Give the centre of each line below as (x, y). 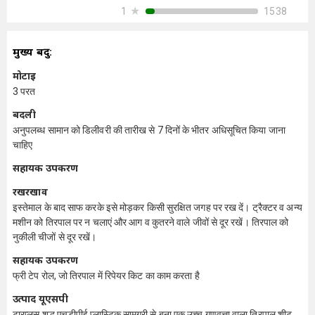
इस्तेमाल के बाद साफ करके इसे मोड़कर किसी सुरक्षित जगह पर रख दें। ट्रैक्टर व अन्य (157, 207)
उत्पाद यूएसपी (41, 299)
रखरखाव (30, 192)
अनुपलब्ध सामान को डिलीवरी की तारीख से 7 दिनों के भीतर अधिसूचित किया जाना (149, 130)
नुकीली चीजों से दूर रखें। (55, 237)
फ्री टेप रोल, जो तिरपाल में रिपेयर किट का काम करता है (106, 276)
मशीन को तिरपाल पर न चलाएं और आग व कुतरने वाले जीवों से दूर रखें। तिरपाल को (151, 222)
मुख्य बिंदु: (32, 52)
